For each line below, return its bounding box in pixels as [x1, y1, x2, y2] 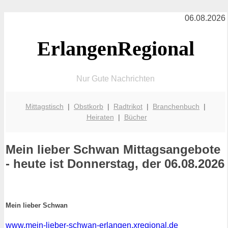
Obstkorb [74, 102, 103, 110]
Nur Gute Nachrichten [76, 74, 155, 83]
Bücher [124, 112, 147, 121]
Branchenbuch [153, 102, 199, 110]
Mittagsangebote [120, 142, 220, 157]
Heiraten [86, 112, 114, 121]
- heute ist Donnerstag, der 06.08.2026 [6, 157, 224, 171]
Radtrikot [113, 102, 142, 110]
